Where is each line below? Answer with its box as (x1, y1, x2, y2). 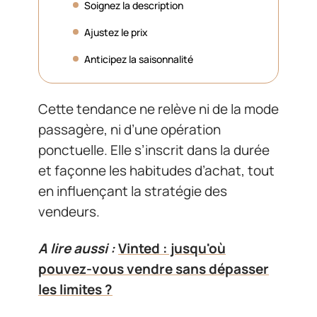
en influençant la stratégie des (38, 182, 227, 200)
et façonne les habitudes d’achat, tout (38, 161, 275, 180)
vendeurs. (38, 202, 100, 221)
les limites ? (38, 279, 113, 299)
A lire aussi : (38, 238, 115, 258)
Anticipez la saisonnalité (84, 52, 193, 66)
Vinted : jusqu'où (118, 238, 226, 258)
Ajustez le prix (84, 25, 148, 39)
